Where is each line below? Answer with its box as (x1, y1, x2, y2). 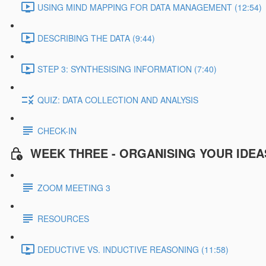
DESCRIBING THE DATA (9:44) (37, 32, 155, 45)
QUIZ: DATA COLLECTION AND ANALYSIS (37, 94, 198, 106)
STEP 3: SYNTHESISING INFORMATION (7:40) (37, 63, 217, 75)
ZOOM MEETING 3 (37, 181, 110, 194)
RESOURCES (37, 212, 89, 224)
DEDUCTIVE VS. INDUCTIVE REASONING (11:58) (37, 243, 229, 255)
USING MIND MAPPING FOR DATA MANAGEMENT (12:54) (37, 1, 262, 14)
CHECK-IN (37, 125, 77, 137)
